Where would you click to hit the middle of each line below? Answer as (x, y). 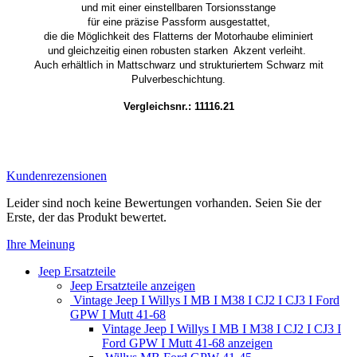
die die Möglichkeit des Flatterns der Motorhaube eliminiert (178, 36)
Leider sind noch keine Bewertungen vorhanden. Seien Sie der (164, 202)
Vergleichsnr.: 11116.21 (178, 106)
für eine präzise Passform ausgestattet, (178, 22)
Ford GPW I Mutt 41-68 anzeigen (187, 343)
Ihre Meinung (41, 244)
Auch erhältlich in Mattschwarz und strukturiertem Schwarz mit (178, 65)
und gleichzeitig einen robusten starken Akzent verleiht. (178, 50)
